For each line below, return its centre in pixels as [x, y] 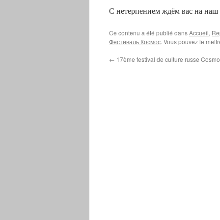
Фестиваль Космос [135, 42]
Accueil [199, 33]
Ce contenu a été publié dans [149, 33]
